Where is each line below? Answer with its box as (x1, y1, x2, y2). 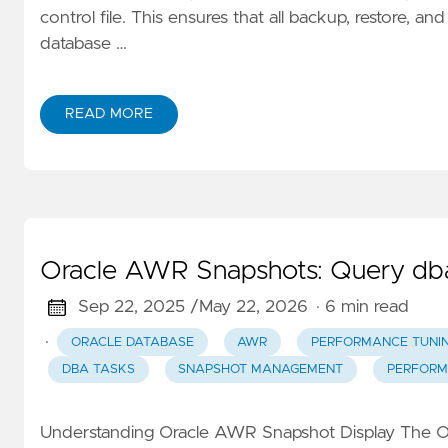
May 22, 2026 (198, 298, 308, 317)
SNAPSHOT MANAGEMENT (178, 362, 344, 376)
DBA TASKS (61, 362, 135, 376)
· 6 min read (315, 298, 409, 317)
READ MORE (65, 107, 153, 122)
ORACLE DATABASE (70, 335, 194, 349)
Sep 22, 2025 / (77, 298, 199, 317)
